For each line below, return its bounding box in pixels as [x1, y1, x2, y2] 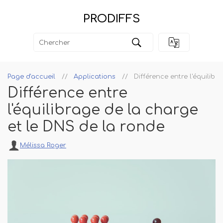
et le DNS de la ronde [7, 119, 165, 135]
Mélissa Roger [20, 142, 66, 149]
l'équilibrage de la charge [7, 102, 198, 118]
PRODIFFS [83, 12, 140, 25]
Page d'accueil [7, 73, 55, 81]
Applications [74, 73, 115, 81]
